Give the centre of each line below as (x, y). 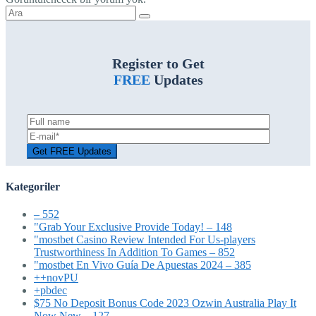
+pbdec (50, 291)
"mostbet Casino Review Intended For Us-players (145, 240)
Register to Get (158, 64)
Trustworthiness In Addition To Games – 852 (134, 253)
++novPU (56, 278)
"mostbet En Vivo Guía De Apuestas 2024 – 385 (142, 265)
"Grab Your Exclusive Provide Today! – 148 (133, 227)
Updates (176, 80)
